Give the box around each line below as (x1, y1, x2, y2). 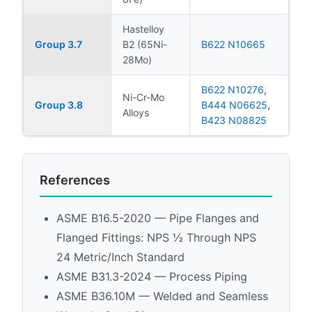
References (40, 172, 110, 187)
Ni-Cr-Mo (123, 91, 164, 103)
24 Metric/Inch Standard (56, 249, 185, 264)
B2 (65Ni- (123, 38, 167, 50)
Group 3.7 (35, 38, 82, 50)
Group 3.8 (35, 98, 83, 111)
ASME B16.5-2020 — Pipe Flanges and (56, 210, 259, 225)
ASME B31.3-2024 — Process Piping (56, 269, 247, 283)
